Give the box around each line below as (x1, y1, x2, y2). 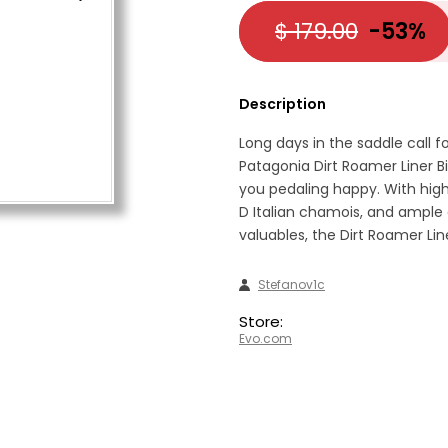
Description (239, 94, 326, 114)
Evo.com (239, 330, 292, 347)
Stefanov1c (258, 276, 326, 293)
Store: (239, 311, 283, 332)
